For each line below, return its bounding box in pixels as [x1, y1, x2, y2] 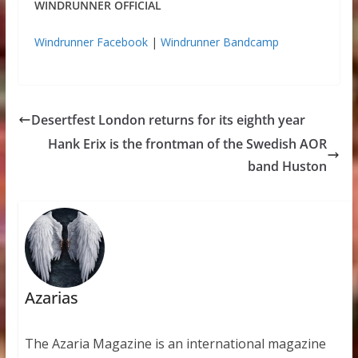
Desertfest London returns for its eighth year [30, 111, 305, 129]
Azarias [24, 287, 78, 309]
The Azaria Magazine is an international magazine [24, 335, 326, 353]
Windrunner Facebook [34, 34, 148, 50]
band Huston [248, 157, 328, 176]
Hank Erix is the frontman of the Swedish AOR [48, 135, 328, 153]
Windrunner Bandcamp [160, 34, 279, 50]
